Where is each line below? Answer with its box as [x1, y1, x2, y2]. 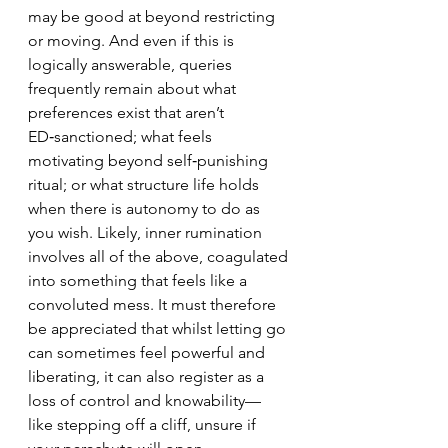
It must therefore [154, 295, 280, 314]
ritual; [28, 175, 67, 194]
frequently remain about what [28, 79, 240, 98]
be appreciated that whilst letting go [28, 319, 290, 338]
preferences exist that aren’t [28, 103, 228, 122]
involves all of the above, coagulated [28, 247, 292, 266]
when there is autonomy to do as [28, 199, 264, 218]
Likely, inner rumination [97, 223, 266, 242]
